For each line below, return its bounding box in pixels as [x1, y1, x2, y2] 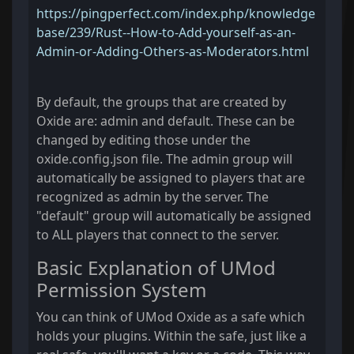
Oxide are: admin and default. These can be [36, 112, 295, 130]
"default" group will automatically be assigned [36, 207, 311, 225]
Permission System [36, 277, 206, 303]
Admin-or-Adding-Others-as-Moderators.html [36, 43, 309, 61]
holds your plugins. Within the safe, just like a [36, 327, 307, 345]
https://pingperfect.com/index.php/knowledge [36, 5, 315, 23]
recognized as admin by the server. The [36, 188, 269, 206]
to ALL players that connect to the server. [36, 226, 279, 244]
